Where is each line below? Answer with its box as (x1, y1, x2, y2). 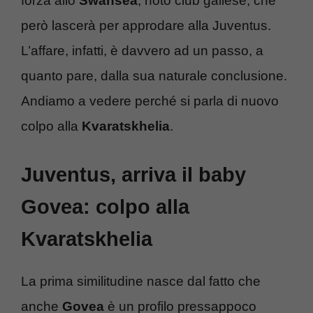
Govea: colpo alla (21, 196, 189, 219)
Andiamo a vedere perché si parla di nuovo (21, 93, 279, 108)
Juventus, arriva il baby (21, 163, 246, 187)
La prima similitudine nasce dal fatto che (21, 274, 261, 289)
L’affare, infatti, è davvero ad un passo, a (21, 43, 263, 58)
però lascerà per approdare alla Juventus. (21, 17, 271, 33)
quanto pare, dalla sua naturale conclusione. (21, 68, 287, 83)
